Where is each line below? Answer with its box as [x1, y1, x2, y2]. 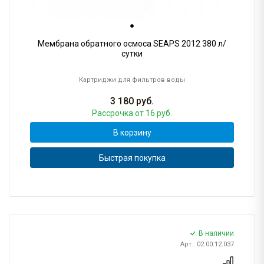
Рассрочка [92, 108, 135, 118]
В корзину [113, 127, 151, 137]
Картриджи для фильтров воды [79, 76, 185, 84]
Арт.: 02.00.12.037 [180, 240, 234, 249]
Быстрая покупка [98, 153, 166, 163]
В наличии [199, 229, 234, 238]
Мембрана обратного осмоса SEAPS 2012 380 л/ [38, 39, 226, 49]
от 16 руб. [135, 108, 172, 118]
